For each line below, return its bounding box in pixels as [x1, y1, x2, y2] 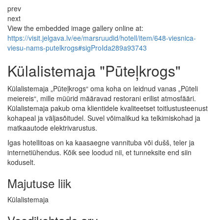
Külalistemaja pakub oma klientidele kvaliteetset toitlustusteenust [7, 103, 208, 113]
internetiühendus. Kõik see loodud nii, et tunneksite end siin [7, 147, 192, 157]
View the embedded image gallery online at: [7, 23, 143, 33]
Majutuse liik [7, 174, 71, 192]
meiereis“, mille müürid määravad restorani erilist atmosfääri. [7, 93, 196, 103]
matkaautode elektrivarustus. [7, 122, 97, 133]
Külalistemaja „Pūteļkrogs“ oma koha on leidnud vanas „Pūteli [7, 83, 198, 93]
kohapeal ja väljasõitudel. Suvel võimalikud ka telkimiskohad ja [7, 112, 200, 123]
